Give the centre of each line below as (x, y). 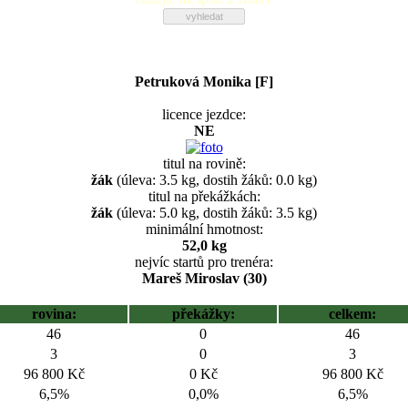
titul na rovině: (204, 163)
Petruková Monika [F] (204, 82)
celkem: (352, 314)
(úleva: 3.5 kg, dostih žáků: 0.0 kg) (215, 180)
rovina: (54, 314)
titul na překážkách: (204, 196)
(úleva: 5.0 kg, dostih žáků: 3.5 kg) (215, 213)
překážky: (203, 314)
